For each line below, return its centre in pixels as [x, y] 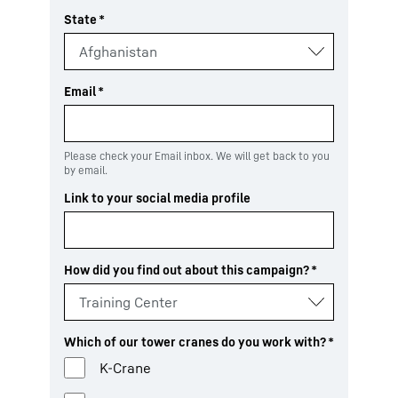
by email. [86, 170]
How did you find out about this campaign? [187, 269]
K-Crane [125, 367]
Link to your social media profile [157, 197]
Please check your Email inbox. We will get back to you [197, 155]
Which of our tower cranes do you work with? [195, 341]
